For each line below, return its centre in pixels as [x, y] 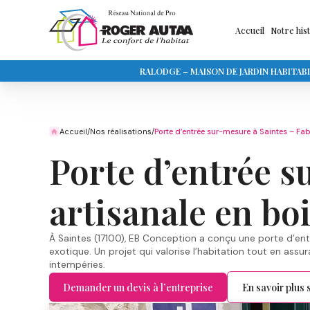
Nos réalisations [120, 132]
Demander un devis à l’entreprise [138, 287]
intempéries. [77, 265]
